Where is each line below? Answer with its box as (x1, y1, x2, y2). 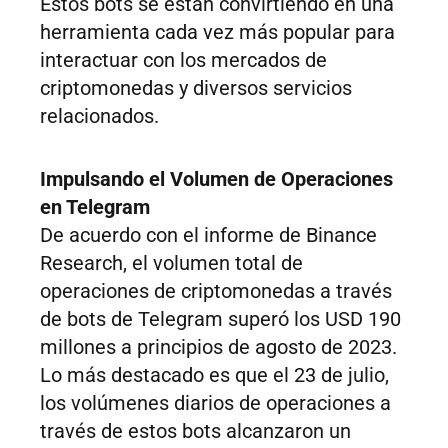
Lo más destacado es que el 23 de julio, (40, 363, 389, 388)
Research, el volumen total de (40, 251, 303, 276)
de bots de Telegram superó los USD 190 (40, 307, 401, 332)
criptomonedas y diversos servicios (40, 76, 352, 101)
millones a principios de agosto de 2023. (40, 335, 397, 360)
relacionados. (40, 104, 159, 129)
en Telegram (40, 195, 150, 220)
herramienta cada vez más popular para (40, 20, 395, 45)
